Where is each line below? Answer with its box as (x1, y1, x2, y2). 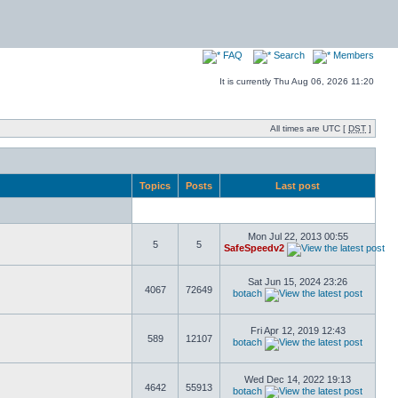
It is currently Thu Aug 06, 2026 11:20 (219, 76, 374, 86)
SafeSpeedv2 (224, 243, 284, 253)
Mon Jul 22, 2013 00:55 (247, 231, 348, 242)
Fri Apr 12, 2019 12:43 (250, 325, 346, 336)
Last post (273, 180, 322, 191)
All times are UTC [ (270, 123, 348, 133)
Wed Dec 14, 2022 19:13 (244, 374, 351, 385)
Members (330, 50, 374, 60)
